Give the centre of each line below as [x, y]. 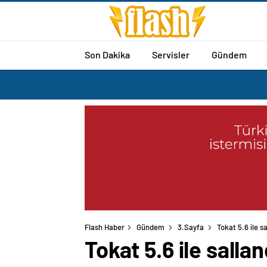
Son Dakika [107, 54]
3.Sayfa [191, 227]
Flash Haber [105, 227]
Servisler [171, 54]
